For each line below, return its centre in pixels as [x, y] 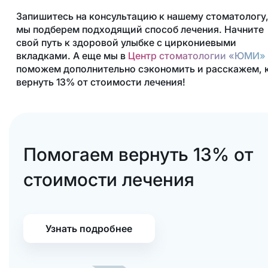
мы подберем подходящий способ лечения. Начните [140, 29]
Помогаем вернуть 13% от [138, 154]
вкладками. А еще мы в [72, 55]
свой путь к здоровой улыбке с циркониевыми [126, 42]
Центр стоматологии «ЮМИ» [197, 55]
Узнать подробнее [89, 228]
